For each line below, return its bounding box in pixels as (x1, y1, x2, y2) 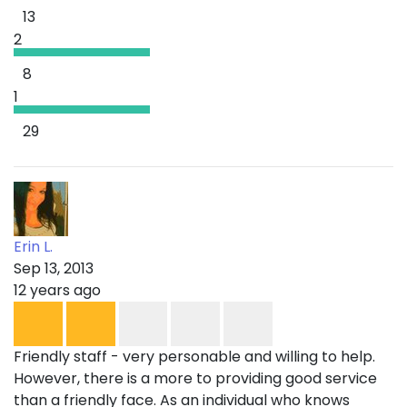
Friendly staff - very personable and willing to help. (14, 346, 375, 368)
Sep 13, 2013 (14, 258, 94, 279)
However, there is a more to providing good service (14, 368, 377, 390)
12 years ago (14, 280, 101, 301)
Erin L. (14, 236, 53, 257)
